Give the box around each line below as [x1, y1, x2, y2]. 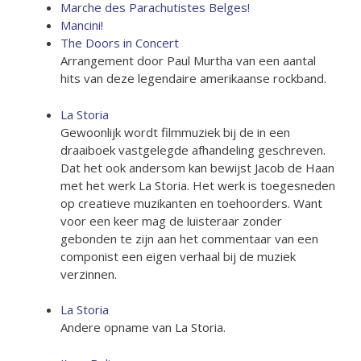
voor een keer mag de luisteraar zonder [60, 212, 282, 229]
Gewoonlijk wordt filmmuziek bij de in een [60, 123, 290, 140]
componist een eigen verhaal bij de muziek [60, 247, 296, 264]
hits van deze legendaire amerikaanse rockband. [60, 70, 326, 86]
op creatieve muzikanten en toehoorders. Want [60, 194, 322, 211]
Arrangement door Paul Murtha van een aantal [60, 52, 316, 68]
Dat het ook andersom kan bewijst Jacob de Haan [60, 159, 334, 176]
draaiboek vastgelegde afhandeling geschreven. [60, 141, 326, 158]
